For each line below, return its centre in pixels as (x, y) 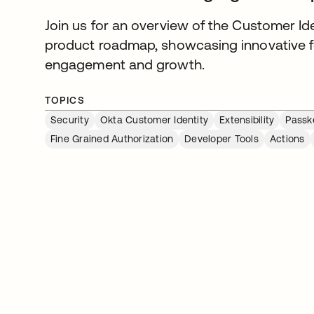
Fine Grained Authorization (112, 139)
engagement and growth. (125, 64)
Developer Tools (221, 139)
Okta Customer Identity (154, 120)
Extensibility (247, 120)
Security (70, 120)
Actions (287, 139)
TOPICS (65, 100)
